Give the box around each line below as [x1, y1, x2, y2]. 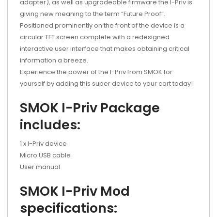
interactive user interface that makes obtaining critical [20, 44, 189, 53]
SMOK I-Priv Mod [20, 182, 130, 200]
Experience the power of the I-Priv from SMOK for [20, 67, 172, 77]
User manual [20, 162, 60, 171]
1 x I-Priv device [20, 139, 67, 148]
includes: [20, 115, 80, 134]
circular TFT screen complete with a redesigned [20, 32, 170, 42]
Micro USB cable [20, 150, 71, 160]
